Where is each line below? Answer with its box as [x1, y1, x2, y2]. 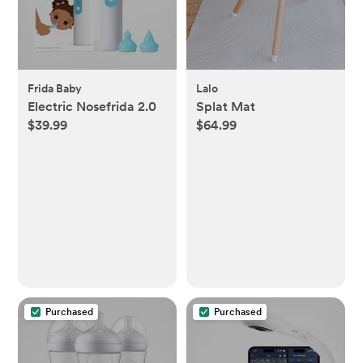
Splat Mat [196, 98, 255, 114]
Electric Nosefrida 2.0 [28, 98, 157, 114]
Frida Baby [28, 81, 83, 95]
